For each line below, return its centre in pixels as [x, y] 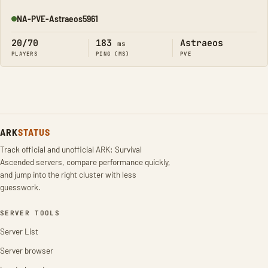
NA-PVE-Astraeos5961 [57, 18]
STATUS [34, 132]
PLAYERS [25, 54]
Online [22, 23]
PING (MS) [113, 54]
